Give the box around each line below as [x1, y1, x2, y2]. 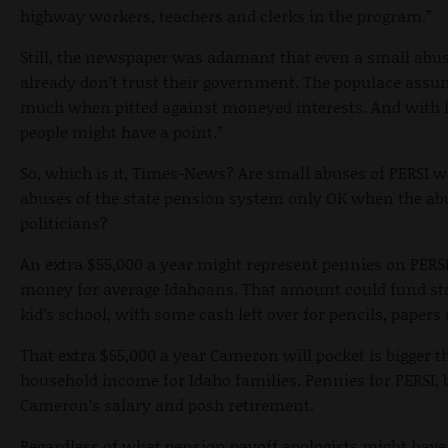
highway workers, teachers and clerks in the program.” [20, 4, 432, 28]
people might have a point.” [20, 120, 223, 144]
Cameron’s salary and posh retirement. [20, 393, 314, 417]
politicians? [20, 211, 108, 235]
